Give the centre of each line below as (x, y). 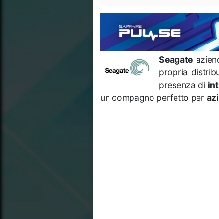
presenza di (183, 85)
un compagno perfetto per (153, 97)
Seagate (176, 59)
